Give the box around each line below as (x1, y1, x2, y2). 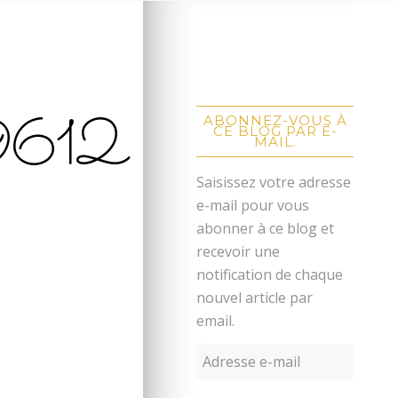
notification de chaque (196, 264, 344, 284)
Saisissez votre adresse (196, 171, 352, 192)
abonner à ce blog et (196, 218, 335, 238)
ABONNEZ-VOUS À (203, 111, 347, 129)
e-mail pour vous (196, 195, 310, 215)
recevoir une (196, 241, 281, 261)
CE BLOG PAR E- (212, 122, 338, 139)
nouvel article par (196, 287, 314, 307)
